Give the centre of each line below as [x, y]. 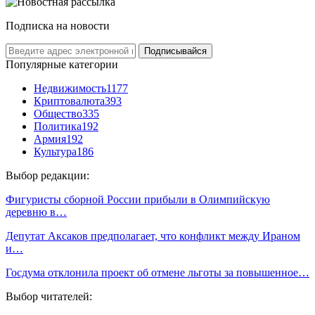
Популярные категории [62, 64]
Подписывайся [175, 51]
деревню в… [36, 212]
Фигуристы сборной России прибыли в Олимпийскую [138, 199]
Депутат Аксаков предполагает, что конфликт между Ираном [153, 236]
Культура [55, 151]
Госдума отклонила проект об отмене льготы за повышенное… [157, 272]
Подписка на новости [58, 25]
